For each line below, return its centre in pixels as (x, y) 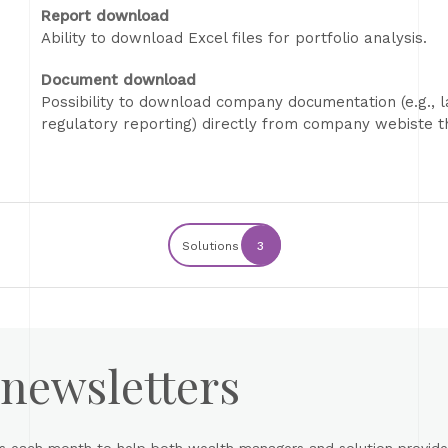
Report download (105, 16)
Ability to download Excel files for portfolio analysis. (234, 38)
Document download (118, 80)
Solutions (210, 246)
